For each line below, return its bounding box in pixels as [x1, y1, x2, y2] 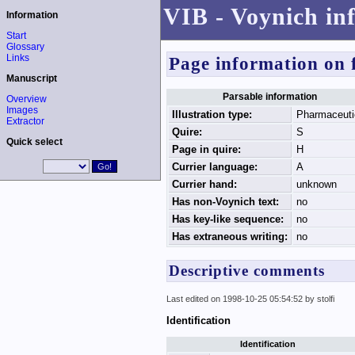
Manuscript [6, 73, 57, 84]
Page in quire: [171, 143, 241, 156]
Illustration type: [171, 109, 252, 121]
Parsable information [223, 91, 318, 103]
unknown [296, 178, 337, 191]
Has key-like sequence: [171, 213, 284, 226]
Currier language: [171, 161, 258, 174]
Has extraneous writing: [171, 231, 288, 243]
